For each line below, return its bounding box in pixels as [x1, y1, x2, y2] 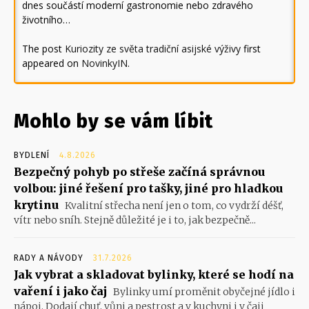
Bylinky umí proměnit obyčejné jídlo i [111, 286, 295, 299]
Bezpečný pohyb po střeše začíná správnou [14, 165, 265, 179]
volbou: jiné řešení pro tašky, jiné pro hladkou [14, 181, 283, 196]
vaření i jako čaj [14, 284, 107, 299]
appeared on [22, 57, 81, 70]
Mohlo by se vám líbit [14, 110, 213, 133]
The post [22, 42, 65, 56]
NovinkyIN [81, 57, 128, 70]
